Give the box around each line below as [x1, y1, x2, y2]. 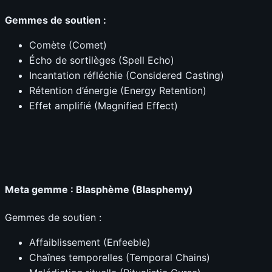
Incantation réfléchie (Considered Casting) [29, 69, 224, 81]
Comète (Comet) [29, 38, 107, 51]
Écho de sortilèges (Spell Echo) [29, 53, 174, 66]
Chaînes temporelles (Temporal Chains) [29, 251, 210, 264]
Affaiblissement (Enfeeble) [29, 236, 151, 249]
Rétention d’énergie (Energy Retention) [29, 84, 206, 97]
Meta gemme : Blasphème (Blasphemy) [5, 183, 193, 195]
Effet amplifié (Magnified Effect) [29, 99, 178, 112]
